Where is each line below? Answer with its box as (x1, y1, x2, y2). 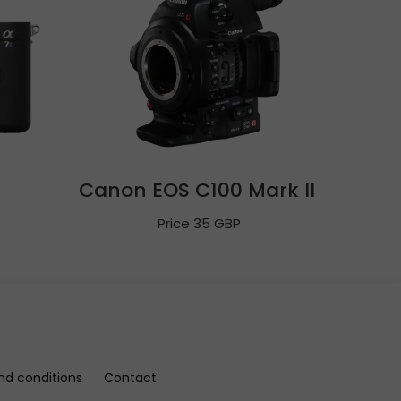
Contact (104, 369, 157, 387)
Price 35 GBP (158, 214, 241, 233)
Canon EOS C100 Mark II (78, 176, 320, 204)
